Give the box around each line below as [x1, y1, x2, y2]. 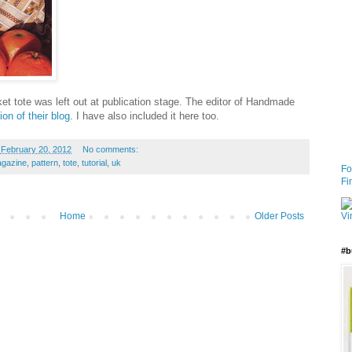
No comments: [82, 145, 141, 155]
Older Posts [255, 211, 304, 222]
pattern [31, 158, 58, 168]
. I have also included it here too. [70, 110, 219, 123]
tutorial [82, 158, 107, 168]
